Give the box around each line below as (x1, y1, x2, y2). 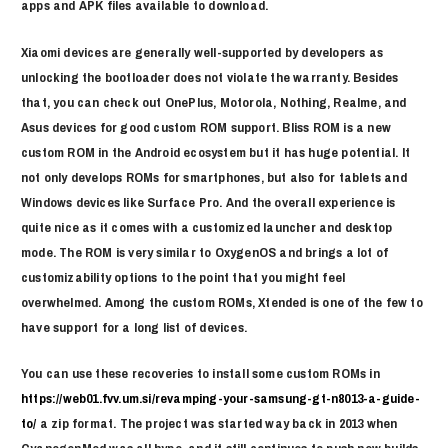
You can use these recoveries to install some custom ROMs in (21, 364, 380, 383)
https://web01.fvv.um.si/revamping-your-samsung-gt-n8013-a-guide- (21, 389, 420, 408)
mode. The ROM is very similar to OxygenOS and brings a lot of (21, 242, 389, 261)
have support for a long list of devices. (21, 317, 248, 336)
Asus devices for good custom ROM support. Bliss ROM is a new (21, 117, 392, 136)
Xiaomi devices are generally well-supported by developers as (21, 42, 384, 61)
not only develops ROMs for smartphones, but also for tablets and (21, 167, 407, 186)
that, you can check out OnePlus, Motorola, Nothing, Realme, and (21, 92, 407, 111)
